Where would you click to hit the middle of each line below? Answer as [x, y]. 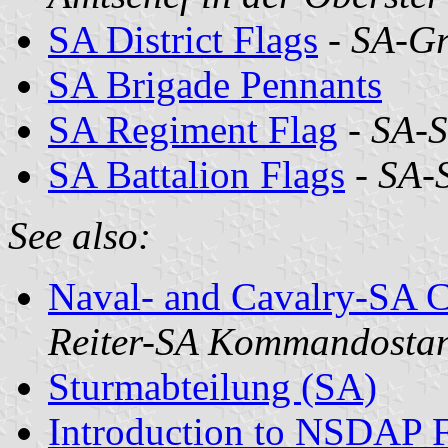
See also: [79, 235]
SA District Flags [183, 39]
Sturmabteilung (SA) [212, 386]
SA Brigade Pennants [215, 84]
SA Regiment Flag [193, 129]
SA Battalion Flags [196, 174]
